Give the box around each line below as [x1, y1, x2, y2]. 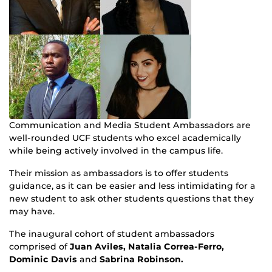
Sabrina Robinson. [100, 253, 183, 265]
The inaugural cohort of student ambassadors [9, 228, 214, 239]
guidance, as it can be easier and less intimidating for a [9, 180, 256, 191]
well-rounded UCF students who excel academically [9, 132, 241, 143]
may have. [9, 205, 55, 217]
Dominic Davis [9, 253, 80, 265]
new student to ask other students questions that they [9, 192, 254, 204]
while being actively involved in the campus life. [9, 144, 223, 156]
